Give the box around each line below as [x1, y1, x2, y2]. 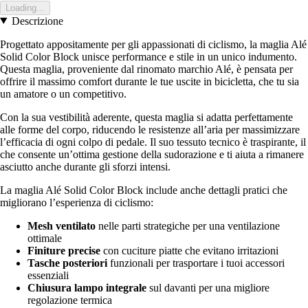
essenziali [27, 269, 69, 281]
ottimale [27, 232, 62, 244]
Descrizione [11, 14, 63, 27]
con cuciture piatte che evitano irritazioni [100, 244, 278, 256]
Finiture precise [27, 244, 100, 256]
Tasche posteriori [27, 256, 107, 269]
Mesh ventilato [27, 219, 96, 232]
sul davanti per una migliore [146, 281, 269, 294]
